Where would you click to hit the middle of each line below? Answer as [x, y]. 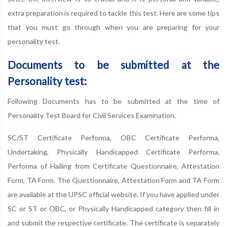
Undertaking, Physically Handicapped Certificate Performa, [113, 152]
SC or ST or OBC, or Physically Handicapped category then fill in [113, 209]
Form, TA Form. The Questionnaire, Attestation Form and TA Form [113, 180]
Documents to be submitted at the [113, 65]
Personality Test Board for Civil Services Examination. [92, 115]
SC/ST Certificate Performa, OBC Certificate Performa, [113, 138]
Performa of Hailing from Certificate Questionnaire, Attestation [113, 166]
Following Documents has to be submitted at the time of [113, 101]
